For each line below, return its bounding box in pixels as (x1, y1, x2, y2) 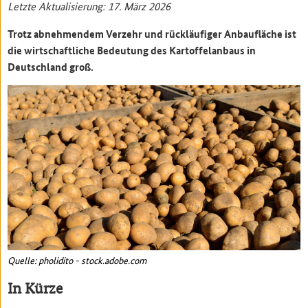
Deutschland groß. (8, 59, 94, 75)
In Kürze (8, 280, 63, 298)
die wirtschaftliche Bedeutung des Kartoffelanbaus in (8, 43, 256, 58)
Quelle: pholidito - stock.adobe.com (8, 253, 147, 267)
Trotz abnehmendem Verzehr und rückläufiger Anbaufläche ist (8, 26, 297, 42)
